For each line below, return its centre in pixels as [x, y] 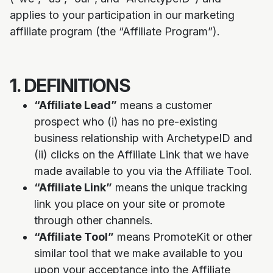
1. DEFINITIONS [70, 85]
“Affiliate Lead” [76, 105]
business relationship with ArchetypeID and [143, 138]
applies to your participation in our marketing [122, 15]
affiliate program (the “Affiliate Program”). [115, 31]
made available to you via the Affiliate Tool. [143, 171]
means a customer [165, 105]
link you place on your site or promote [129, 204]
